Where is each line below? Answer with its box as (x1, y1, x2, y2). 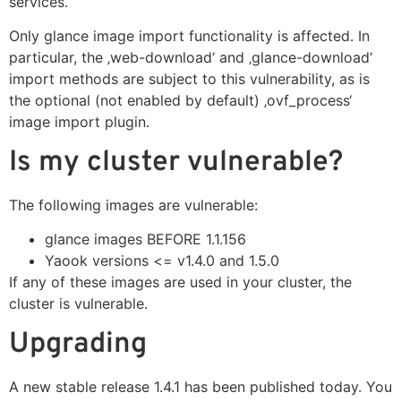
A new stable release (9, 377, 154, 396)
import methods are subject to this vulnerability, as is (9, 70, 370, 89)
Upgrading (9, 326, 147, 363)
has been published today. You (180, 377, 392, 396)
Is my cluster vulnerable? (9, 144, 343, 181)
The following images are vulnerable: (9, 195, 258, 214)
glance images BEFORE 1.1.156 (45, 230, 246, 249)
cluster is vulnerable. (9, 294, 148, 313)
